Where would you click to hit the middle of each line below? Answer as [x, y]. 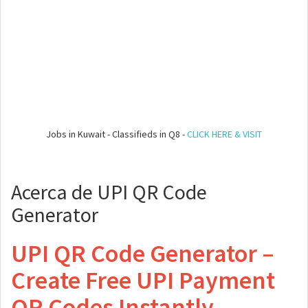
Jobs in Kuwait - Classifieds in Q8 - [117, 134]
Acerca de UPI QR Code [109, 192]
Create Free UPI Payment [143, 280]
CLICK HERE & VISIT [224, 134]
